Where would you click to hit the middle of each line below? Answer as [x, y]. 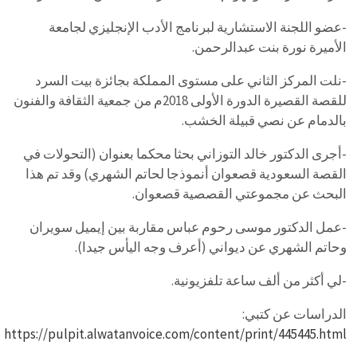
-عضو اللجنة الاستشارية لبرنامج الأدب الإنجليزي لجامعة [197, 27]
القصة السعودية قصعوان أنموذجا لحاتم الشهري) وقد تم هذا [186, 174]
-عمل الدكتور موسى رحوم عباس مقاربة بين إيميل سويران [188, 227]
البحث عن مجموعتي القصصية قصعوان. [239, 194]
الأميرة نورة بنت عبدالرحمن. [269, 47]
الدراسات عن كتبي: [294, 314]
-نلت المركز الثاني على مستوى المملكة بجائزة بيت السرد [190, 80]
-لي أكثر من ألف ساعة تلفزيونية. [259, 280]
